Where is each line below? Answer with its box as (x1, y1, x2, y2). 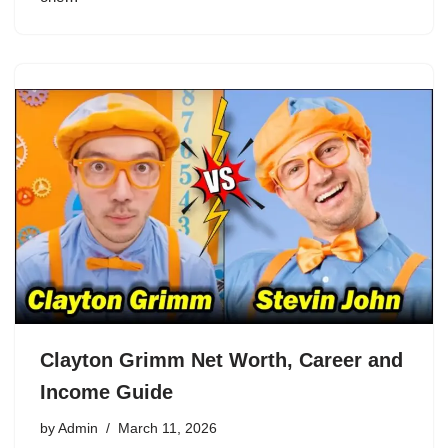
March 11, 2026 (118, 421, 217, 437)
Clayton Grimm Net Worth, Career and (40, 349, 403, 372)
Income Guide (40, 381, 173, 404)
